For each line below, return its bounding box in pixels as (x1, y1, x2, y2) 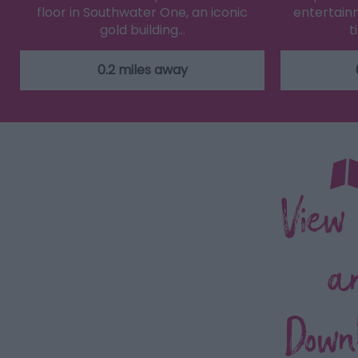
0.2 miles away (97, 61, 188, 80)
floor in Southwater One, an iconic (37, 3, 248, 22)
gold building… (99, 21, 185, 40)
